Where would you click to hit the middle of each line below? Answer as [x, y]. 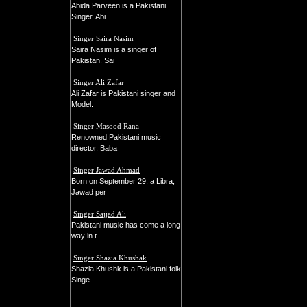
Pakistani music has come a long [126, 225]
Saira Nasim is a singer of [114, 49]
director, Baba [94, 148]
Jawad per [89, 192]
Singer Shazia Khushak [110, 258]
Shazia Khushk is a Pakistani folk [126, 269]
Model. [82, 104]
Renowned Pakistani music [116, 137]
